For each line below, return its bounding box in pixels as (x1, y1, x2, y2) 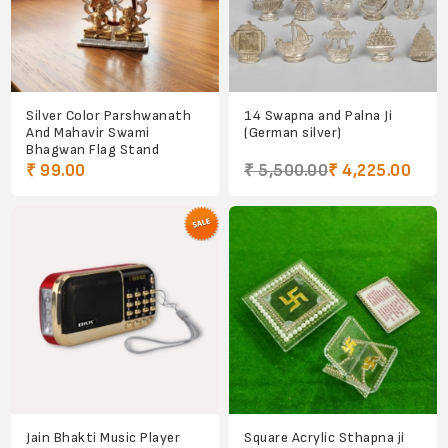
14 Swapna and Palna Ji (244, 107, 392, 125)
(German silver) (244, 124, 342, 142)
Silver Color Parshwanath (26, 107, 192, 125)
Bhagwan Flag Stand (26, 141, 160, 159)
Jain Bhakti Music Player (26, 428, 181, 446)
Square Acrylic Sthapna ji (244, 428, 405, 446)
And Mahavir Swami (26, 124, 150, 142)
